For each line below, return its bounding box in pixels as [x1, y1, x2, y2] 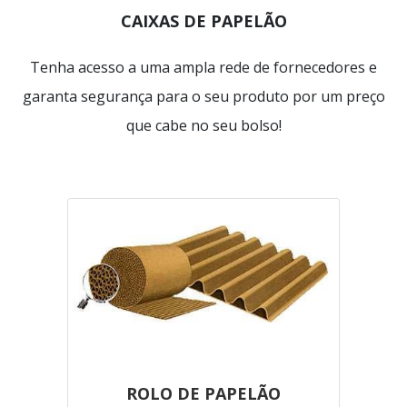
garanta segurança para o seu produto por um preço [22, 86, 385, 107]
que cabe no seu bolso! [125, 115, 282, 136]
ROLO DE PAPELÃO [126, 382, 281, 404]
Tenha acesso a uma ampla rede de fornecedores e [30, 57, 377, 78]
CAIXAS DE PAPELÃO [120, 10, 287, 33]
